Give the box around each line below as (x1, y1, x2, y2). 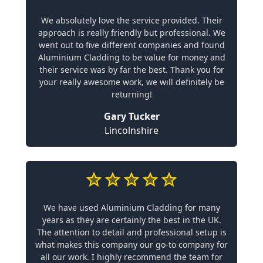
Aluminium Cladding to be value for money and (38, 51, 225, 63)
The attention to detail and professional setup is (36, 226, 227, 238)
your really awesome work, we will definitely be (39, 76, 224, 87)
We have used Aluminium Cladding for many (43, 201, 220, 213)
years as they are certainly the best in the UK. (42, 214, 221, 225)
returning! (111, 88, 152, 100)
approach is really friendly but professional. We (38, 26, 225, 38)
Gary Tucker (103, 109, 160, 123)
